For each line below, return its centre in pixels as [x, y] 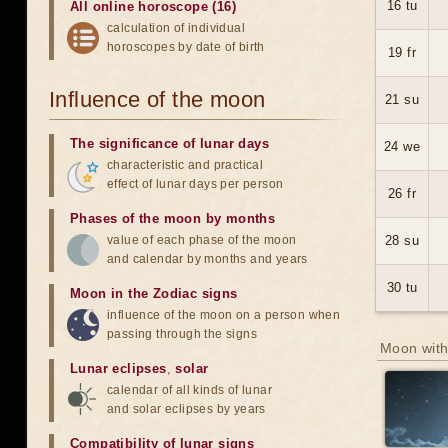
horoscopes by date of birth [186, 47]
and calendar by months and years [207, 259]
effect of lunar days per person [195, 184]
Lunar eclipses [118, 368]
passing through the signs [182, 334]
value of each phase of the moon [202, 240]
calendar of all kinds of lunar [189, 390]
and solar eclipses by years [186, 409]
